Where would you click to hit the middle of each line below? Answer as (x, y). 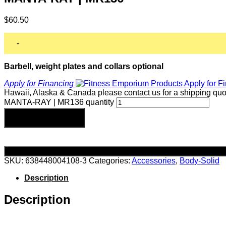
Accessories (154, 161)
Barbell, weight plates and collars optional (84, 67)
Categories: (110, 161)
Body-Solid (200, 161)
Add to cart (44, 118)
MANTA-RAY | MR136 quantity (59, 102)
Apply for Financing (40, 84)
